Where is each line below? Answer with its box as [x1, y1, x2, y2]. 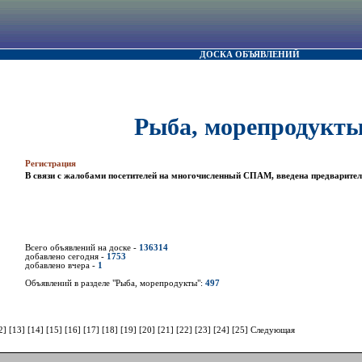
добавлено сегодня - [25, 252, 107, 262]
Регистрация [25, 159, 76, 169]
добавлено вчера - [25, 261, 98, 271]
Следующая [250, 325, 295, 335]
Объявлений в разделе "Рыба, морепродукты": [25, 279, 205, 288]
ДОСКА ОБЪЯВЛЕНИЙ [200, 50, 300, 59]
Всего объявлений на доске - [25, 243, 139, 253]
